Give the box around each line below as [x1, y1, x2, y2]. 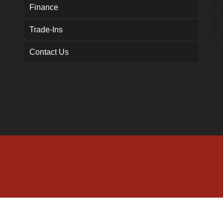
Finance [29, 2, 58, 11]
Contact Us [29, 47, 69, 56]
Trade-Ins [29, 25, 63, 34]
